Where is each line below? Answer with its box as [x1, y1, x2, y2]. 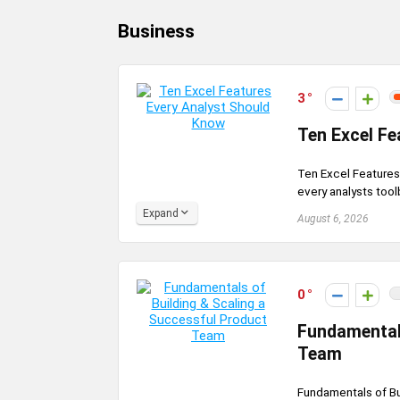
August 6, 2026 [297, 212, 369, 226]
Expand [143, 207, 179, 221]
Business [118, 21, 195, 43]
